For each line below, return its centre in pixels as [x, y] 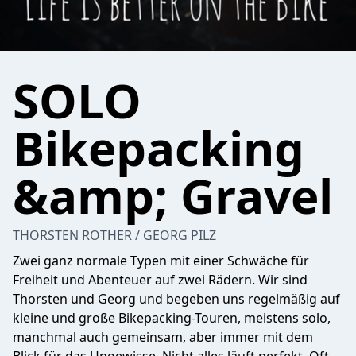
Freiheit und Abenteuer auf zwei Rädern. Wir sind [160, 280]
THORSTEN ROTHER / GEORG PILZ [114, 235]
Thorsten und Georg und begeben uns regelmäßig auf [176, 299]
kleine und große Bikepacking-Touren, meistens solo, [172, 318]
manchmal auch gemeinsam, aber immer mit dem [163, 337]
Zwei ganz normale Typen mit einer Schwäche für [161, 261]
